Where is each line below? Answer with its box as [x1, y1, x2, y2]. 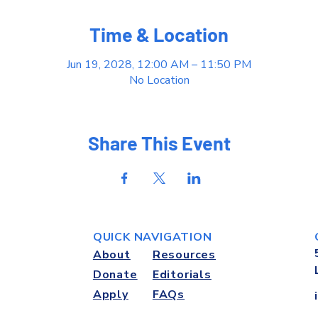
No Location [128, 72, 190, 88]
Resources [152, 247, 216, 263]
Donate [92, 267, 138, 283]
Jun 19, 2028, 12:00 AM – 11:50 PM [67, 56, 251, 72]
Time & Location [89, 23, 229, 45]
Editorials [152, 267, 212, 283]
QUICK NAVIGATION [92, 229, 212, 245]
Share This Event [87, 131, 231, 154]
